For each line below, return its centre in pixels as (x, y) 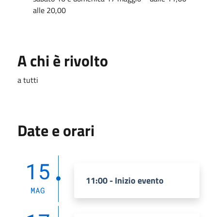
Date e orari (56, 130)
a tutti (28, 80)
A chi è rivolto (63, 60)
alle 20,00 (49, 10)
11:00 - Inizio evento (125, 180)
